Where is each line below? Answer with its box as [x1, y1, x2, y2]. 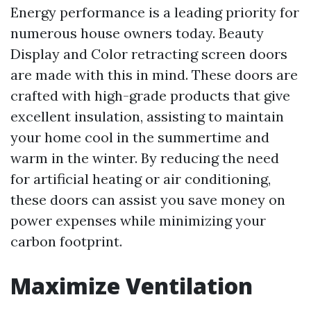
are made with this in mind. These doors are [10, 66, 298, 83]
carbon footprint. [10, 233, 122, 250]
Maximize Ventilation [10, 271, 253, 301]
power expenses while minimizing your [10, 212, 266, 229]
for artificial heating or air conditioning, [10, 170, 271, 187]
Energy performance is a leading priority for [10, 3, 299, 21]
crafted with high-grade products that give [10, 87, 290, 104]
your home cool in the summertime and [10, 128, 269, 146]
